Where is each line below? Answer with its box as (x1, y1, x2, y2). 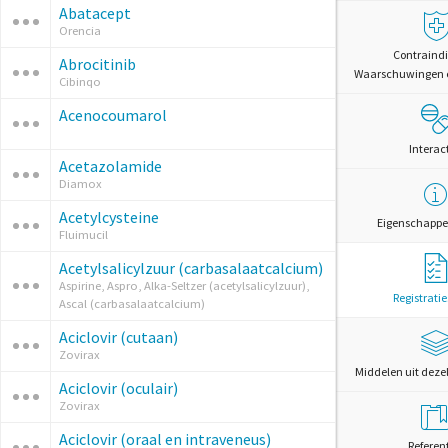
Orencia (59, 23, 101, 38)
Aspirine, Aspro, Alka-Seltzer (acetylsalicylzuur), (59, 278, 309, 293)
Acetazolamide (59, 156, 162, 176)
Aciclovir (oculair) (59, 378, 178, 398)
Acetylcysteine (59, 207, 159, 227)
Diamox (59, 176, 102, 191)
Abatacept (59, 3, 131, 23)
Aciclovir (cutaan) (59, 327, 178, 347)
